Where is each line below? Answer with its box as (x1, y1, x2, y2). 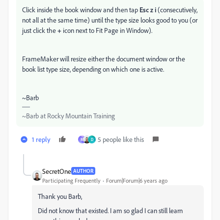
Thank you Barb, (38, 192, 82, 200)
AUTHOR (73, 167, 93, 175)
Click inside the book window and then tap (22, 5, 138, 14)
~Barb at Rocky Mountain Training (22, 111, 115, 120)
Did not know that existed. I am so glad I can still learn (38, 206, 183, 215)
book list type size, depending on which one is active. (22, 64, 164, 73)
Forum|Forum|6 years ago (106, 176, 167, 184)
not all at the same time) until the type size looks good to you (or (22, 15, 197, 24)
